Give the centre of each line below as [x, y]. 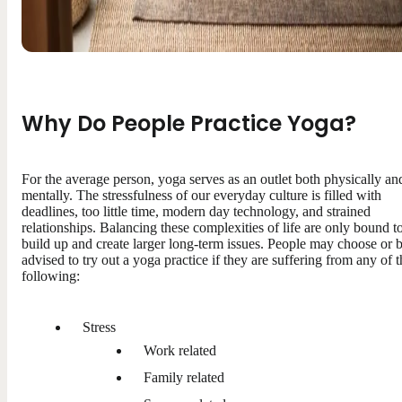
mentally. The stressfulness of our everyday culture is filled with [201, 195]
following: [51, 275]
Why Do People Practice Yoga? [189, 123]
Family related [184, 377]
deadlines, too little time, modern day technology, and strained [196, 211]
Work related [180, 350]
